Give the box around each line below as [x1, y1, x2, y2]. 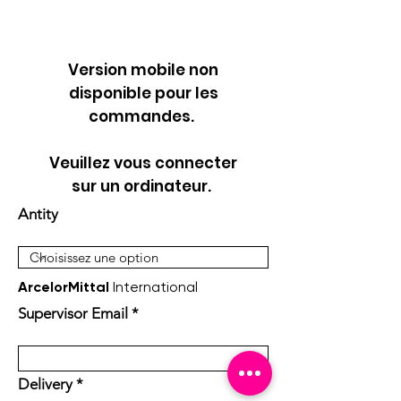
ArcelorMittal [18, 278, 109, 295]
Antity [18, 205, 58, 223]
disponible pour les [68, 82, 218, 104]
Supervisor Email [18, 304, 128, 322]
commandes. [89, 106, 198, 127]
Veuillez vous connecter [49, 152, 237, 174]
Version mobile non [68, 59, 218, 81]
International [109, 278, 198, 295]
